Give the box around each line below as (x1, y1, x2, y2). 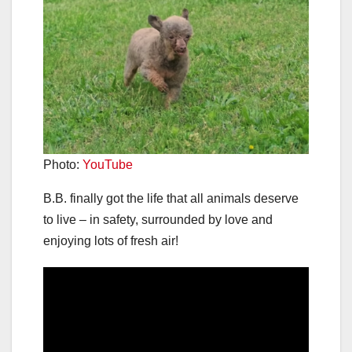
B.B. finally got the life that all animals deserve (43, 191, 299, 205)
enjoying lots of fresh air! (43, 233, 178, 247)
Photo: (43, 157, 82, 171)
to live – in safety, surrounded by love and (43, 212, 273, 226)
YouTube (82, 157, 133, 171)
